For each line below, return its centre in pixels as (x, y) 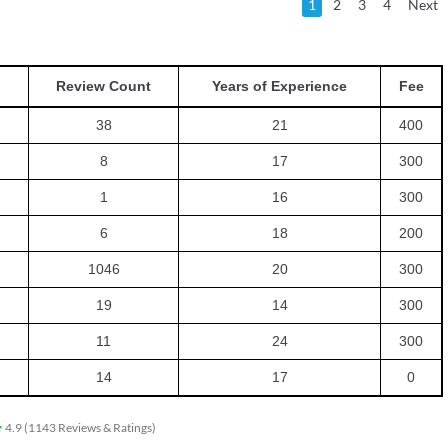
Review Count (103, 85)
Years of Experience (279, 85)
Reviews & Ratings (104, 427)
